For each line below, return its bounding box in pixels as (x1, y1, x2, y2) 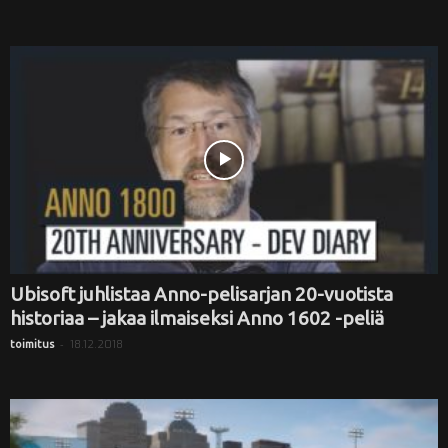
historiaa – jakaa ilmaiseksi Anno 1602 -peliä (10, 306, 384, 329)
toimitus (10, 337, 54, 350)
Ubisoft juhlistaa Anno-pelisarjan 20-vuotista (10, 282, 393, 305)
